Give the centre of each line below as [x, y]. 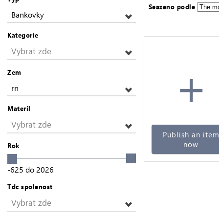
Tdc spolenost [30, 186]
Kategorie [23, 35]
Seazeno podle [172, 7]
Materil [19, 108]
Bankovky [28, 14]
